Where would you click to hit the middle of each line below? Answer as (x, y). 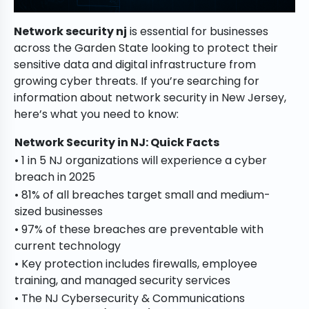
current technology (68, 246)
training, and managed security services (122, 281)
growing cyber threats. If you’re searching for (137, 81)
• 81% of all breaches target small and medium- (142, 195)
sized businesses (59, 212)
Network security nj (70, 32)
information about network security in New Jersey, (150, 98)
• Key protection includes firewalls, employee (136, 264)
